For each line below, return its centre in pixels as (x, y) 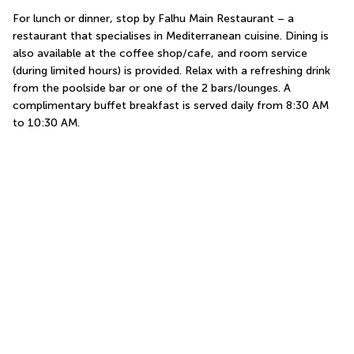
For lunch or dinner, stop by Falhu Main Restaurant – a (153, 18)
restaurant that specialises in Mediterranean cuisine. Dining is (171, 36)
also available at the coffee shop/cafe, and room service (160, 53)
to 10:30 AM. (46, 122)
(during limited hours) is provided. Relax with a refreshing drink (171, 70)
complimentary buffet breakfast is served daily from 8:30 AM (171, 105)
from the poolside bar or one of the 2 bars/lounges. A (152, 88)
